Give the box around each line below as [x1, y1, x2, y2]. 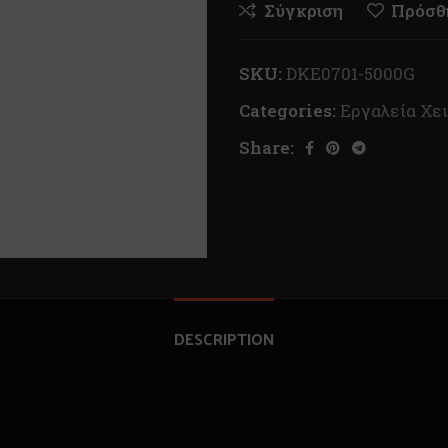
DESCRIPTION [174, 323, 274, 353]
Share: [239, 136, 294, 159]
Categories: [239, 99, 336, 122]
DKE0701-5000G [286, 62, 415, 85]
